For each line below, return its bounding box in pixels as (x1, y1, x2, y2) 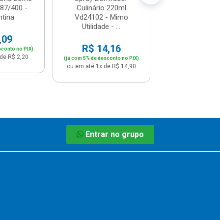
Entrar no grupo (85, 129, 144, 139)
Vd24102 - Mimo (74, 12, 128, 22)
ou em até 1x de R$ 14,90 (66, 62, 136, 70)
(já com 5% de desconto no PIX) (63, 55, 139, 61)
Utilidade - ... (82, 22, 121, 31)
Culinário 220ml (76, 3, 126, 12)
